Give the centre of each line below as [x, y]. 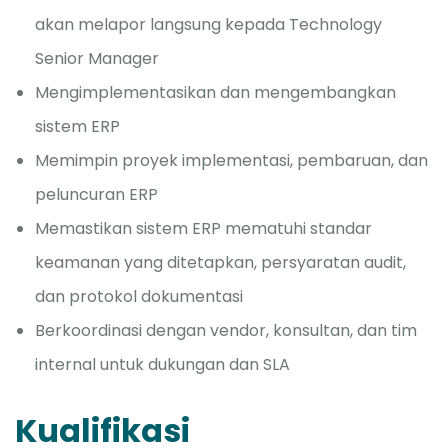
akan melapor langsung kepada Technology [208, 24]
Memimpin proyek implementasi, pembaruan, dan [231, 160]
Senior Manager [97, 58]
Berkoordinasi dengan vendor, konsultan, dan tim [226, 330]
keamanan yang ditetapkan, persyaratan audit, [220, 262]
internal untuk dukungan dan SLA [162, 364]
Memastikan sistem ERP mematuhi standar [203, 228]
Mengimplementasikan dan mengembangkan [215, 92]
